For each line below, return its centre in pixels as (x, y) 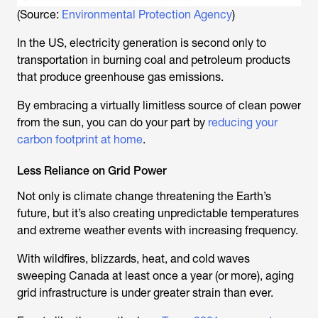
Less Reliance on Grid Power (92, 171)
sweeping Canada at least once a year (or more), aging (155, 276)
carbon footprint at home (80, 139)
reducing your (243, 122)
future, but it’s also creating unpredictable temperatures (158, 213)
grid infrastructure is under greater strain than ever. (145, 293)
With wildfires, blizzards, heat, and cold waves (133, 259)
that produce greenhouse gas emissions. (120, 77)
